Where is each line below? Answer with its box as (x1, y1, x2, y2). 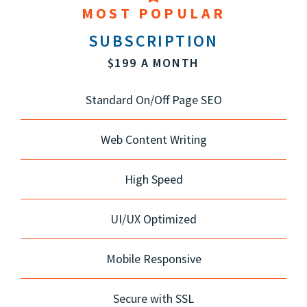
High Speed (124, 171, 183, 187)
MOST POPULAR (81, 3, 226, 23)
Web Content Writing (100, 131, 207, 147)
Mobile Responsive (106, 250, 201, 267)
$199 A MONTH (107, 54, 200, 71)
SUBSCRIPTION (88, 29, 219, 51)
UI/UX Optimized (110, 210, 197, 227)
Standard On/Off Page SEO (85, 91, 222, 108)
